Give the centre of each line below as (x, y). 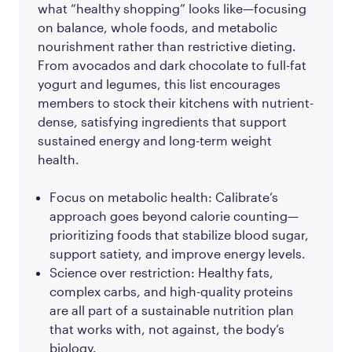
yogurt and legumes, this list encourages (159, 83)
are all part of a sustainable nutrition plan (172, 310)
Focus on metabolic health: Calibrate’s (164, 196)
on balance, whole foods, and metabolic (158, 27)
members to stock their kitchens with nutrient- (176, 102)
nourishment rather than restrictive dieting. (167, 46)
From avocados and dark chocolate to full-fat (172, 64)
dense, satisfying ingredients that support (162, 121)
